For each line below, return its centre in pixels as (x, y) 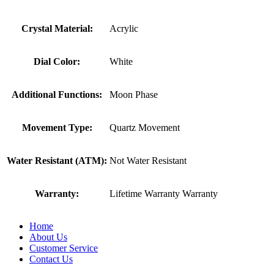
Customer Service (64, 248)
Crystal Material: (57, 28)
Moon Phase (134, 94)
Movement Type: (57, 127)
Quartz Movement (145, 127)
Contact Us (51, 259)
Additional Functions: (57, 94)
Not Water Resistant (148, 160)
